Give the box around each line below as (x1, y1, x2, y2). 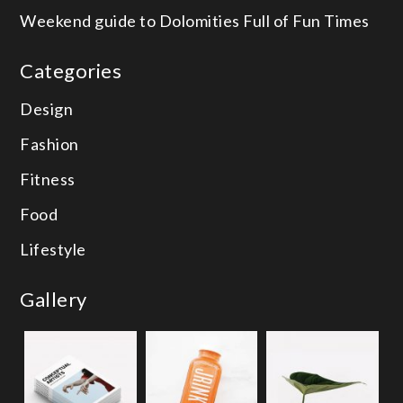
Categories (20, 58, 122, 84)
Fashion (20, 134, 79, 155)
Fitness (20, 169, 76, 190)
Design (20, 99, 74, 120)
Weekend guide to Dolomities (20, 11, 244, 31)
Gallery (20, 287, 87, 312)
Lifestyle (20, 239, 86, 260)
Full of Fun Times (243, 11, 370, 31)
